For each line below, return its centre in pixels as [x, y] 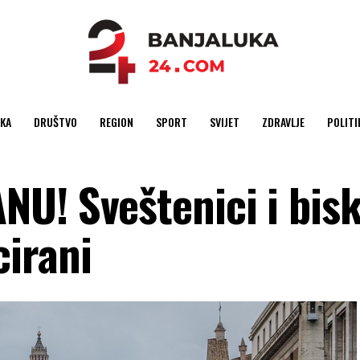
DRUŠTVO [55, 122]
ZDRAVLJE [283, 122]
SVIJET [224, 122]
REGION [116, 122]
